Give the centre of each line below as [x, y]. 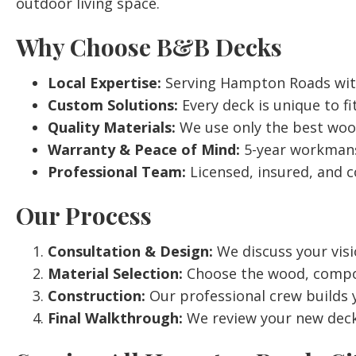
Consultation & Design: [130, 251]
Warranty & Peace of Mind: [144, 149]
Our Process [84, 215]
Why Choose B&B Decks [149, 47]
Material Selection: [115, 273]
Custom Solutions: [113, 105]
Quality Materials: [112, 127]
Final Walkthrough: [115, 318]
